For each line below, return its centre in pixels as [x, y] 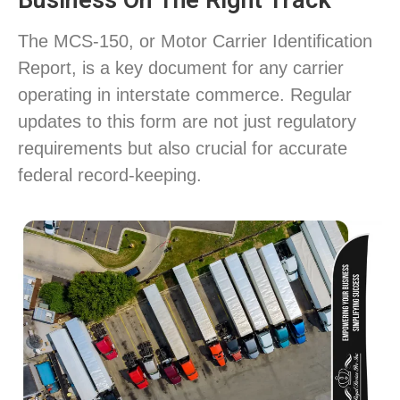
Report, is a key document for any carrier [181, 68]
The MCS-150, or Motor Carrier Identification [195, 41]
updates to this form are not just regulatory [187, 121]
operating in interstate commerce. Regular [185, 95]
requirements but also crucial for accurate [183, 148]
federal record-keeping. [110, 175]
